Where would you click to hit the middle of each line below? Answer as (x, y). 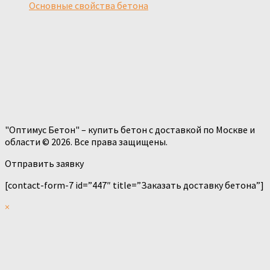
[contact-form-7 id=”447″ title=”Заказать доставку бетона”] (134, 185)
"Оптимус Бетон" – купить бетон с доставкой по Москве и (130, 130)
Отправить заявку (44, 164)
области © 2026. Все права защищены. (86, 142)
